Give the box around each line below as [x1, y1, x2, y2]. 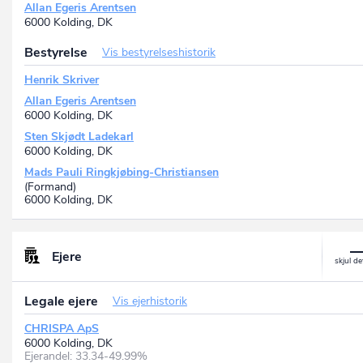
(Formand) [24, 179, 76, 195]
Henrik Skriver [24, 72, 99, 88]
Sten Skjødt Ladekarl [24, 129, 134, 145]
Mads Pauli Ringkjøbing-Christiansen [24, 164, 219, 181]
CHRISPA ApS [24, 321, 99, 337]
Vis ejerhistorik [113, 293, 187, 310]
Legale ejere [24, 293, 101, 311]
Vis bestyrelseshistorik [102, 45, 216, 61]
